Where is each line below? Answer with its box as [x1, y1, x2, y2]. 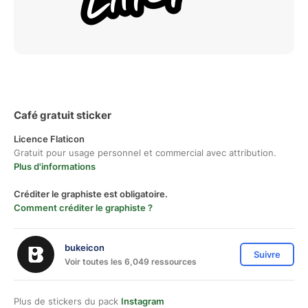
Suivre [254, 249, 280, 260]
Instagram [121, 296, 164, 307]
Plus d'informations [14, 161, 96, 172]
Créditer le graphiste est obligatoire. [14, 188, 168, 199]
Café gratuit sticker [14, 109, 111, 122]
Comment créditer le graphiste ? [14, 202, 153, 213]
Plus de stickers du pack [14, 296, 121, 307]
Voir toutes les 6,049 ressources [65, 256, 197, 267]
